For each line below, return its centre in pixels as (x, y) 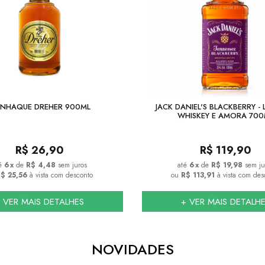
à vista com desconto (60, 175)
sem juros (72, 165)
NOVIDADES (132, 249)
